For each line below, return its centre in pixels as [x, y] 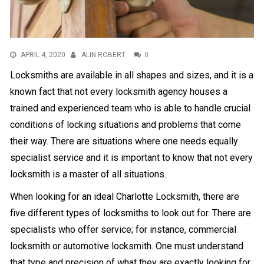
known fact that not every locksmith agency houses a [119, 91]
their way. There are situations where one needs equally [124, 141]
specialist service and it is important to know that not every [132, 157]
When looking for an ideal [63, 196]
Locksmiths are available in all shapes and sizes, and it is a [132, 75]
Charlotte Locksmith [158, 196]
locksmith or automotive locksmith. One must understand [127, 246]
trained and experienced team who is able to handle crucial [131, 108]
